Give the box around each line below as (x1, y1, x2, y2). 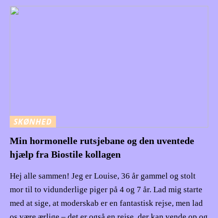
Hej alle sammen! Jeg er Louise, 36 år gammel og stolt (10, 171, 196, 181)
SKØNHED (14, 116, 52, 127)
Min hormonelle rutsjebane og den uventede (10, 135, 194, 146)
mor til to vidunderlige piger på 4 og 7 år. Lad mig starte (10, 184, 202, 194)
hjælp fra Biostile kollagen (10, 148, 121, 160)
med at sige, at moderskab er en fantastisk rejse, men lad (10, 198, 203, 208)
